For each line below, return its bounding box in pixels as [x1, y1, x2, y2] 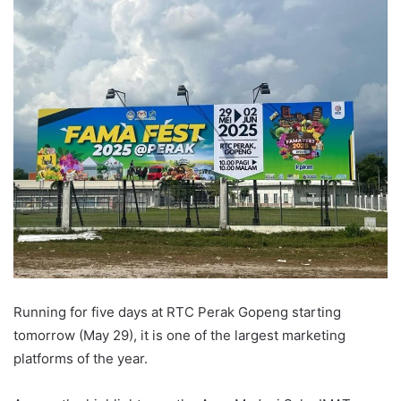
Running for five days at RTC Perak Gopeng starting [13, 303, 341, 321]
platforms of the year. [13, 350, 148, 368]
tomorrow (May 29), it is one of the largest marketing [13, 327, 346, 345]
